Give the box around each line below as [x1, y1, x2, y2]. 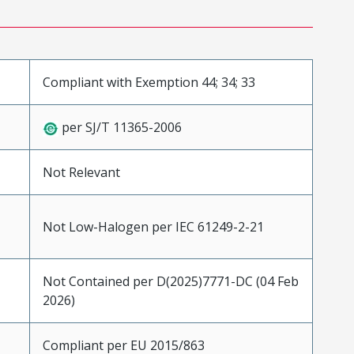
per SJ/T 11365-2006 [58, 119, 182, 136]
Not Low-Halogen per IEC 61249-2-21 [42, 218, 264, 235]
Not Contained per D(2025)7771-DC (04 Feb [42, 273, 299, 290]
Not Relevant [42, 164, 120, 181]
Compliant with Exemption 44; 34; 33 [42, 73, 255, 91]
